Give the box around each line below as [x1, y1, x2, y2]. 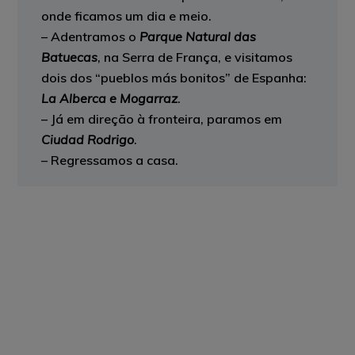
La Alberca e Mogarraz [41, 90, 178, 106]
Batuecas [41, 49, 98, 65]
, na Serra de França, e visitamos [97, 49, 293, 65]
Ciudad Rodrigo [41, 132, 135, 147]
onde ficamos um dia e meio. [41, 8, 212, 24]
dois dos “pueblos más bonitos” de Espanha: [41, 70, 307, 86]
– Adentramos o [41, 29, 140, 44]
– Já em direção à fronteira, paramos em [41, 111, 283, 127]
